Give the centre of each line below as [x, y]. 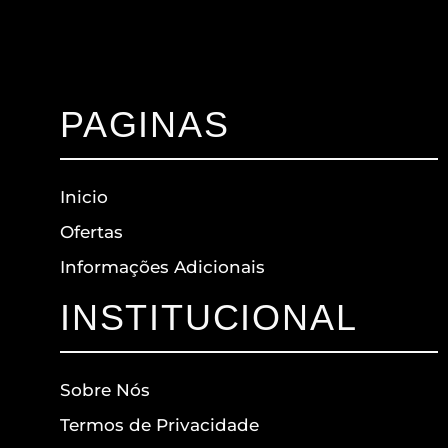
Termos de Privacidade [159, 425]
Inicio [84, 197]
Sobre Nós [105, 390]
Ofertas [91, 232]
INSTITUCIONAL [209, 318]
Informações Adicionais [162, 267]
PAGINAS [145, 125]
